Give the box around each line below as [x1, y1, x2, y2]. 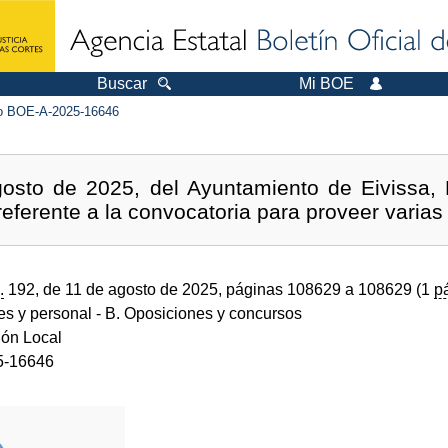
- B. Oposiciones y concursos [92, 304, 302, 322]
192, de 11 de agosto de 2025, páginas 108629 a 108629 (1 [4, 280, 434, 298]
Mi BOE [299, 75, 354, 92]
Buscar [97, 75, 147, 92]
